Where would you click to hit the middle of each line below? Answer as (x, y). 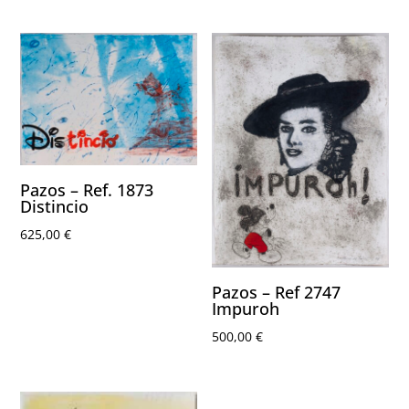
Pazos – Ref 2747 (277, 293)
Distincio (55, 206)
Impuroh (246, 309)
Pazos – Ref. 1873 (87, 189)
